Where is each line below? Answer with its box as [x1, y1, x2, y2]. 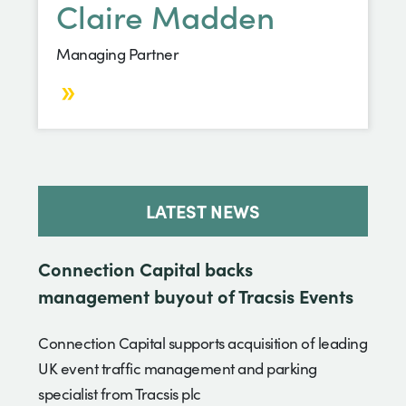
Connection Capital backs [38, 255, 253, 281]
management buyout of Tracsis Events [38, 282, 353, 308]
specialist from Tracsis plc [38, 382, 201, 404]
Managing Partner [56, 43, 179, 64]
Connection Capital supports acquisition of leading [38, 332, 367, 353]
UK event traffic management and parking [38, 357, 317, 379]
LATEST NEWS [146, 197, 260, 223]
